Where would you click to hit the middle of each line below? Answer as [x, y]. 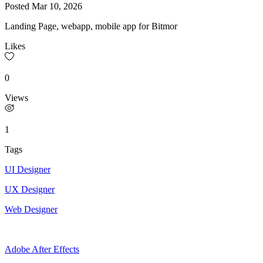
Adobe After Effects [42, 249]
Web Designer [31, 209]
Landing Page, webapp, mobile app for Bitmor [91, 26]
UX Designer [30, 189]
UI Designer [28, 169]
